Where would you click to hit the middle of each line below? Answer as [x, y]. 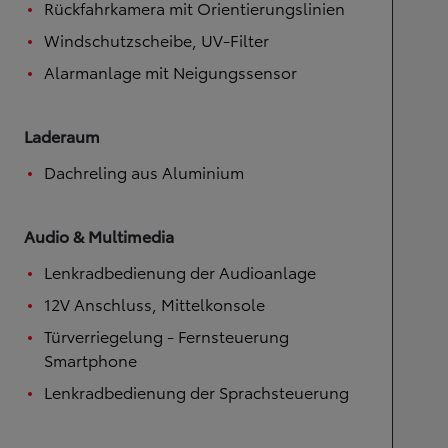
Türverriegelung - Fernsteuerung [166, 335]
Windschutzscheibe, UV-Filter [156, 39]
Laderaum [62, 135]
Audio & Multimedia [99, 235]
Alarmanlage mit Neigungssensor [170, 71]
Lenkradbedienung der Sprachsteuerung [196, 391]
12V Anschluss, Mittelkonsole [154, 303]
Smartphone [90, 359]
